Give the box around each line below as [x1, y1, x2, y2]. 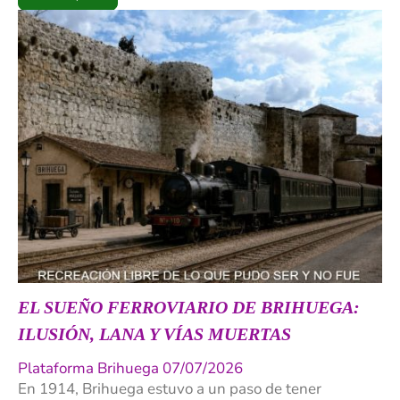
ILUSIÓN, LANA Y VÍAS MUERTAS [18, 324, 291, 345]
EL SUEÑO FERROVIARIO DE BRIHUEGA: [18, 297, 360, 318]
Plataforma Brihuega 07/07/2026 [18, 358, 243, 379]
